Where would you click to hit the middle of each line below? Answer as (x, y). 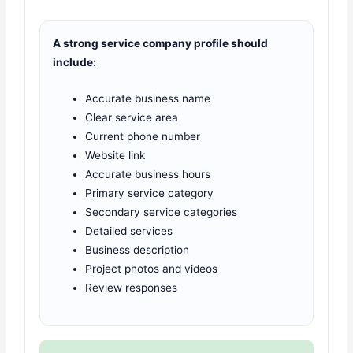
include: (75, 63)
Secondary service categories (162, 212)
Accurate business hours (148, 174)
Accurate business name (148, 98)
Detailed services (129, 230)
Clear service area (132, 117)
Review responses (132, 287)
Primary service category (150, 193)
